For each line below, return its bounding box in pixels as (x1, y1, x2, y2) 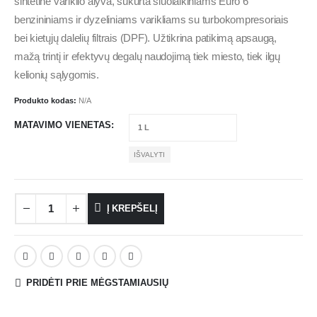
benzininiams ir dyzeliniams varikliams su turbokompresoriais (14, 13, 289, 25)
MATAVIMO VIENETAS (14, 120, 111, 131)
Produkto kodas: (14, 96, 79, 105)
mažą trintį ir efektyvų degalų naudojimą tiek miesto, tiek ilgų (14, 50, 280, 62)
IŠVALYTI (134, 150, 166, 158)
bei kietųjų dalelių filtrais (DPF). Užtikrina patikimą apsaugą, (14, 32, 277, 44)
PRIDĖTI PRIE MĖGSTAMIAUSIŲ (25, 277, 168, 289)
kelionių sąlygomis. (14, 69, 99, 81)
